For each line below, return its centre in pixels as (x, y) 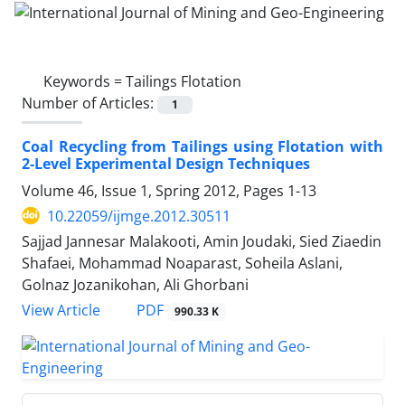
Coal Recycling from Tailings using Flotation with (202, 146)
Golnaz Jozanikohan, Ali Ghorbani (135, 284)
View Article (61, 310)
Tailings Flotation (184, 81)
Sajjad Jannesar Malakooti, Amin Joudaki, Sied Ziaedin (202, 241)
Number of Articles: (89, 103)
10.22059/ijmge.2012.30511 (139, 216)
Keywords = (85, 81)
